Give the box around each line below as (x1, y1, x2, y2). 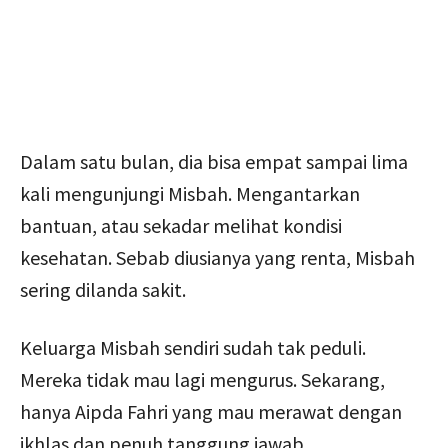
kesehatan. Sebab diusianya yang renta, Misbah (20, 244, 415, 270)
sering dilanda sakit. (20, 276, 186, 302)
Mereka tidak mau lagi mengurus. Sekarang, (20, 366, 385, 392)
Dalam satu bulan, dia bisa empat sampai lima (20, 148, 408, 174)
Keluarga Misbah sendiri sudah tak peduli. (20, 334, 366, 360)
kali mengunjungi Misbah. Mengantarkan (20, 180, 360, 206)
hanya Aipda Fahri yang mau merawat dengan (20, 398, 402, 424)
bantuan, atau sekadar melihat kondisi (20, 212, 342, 238)
